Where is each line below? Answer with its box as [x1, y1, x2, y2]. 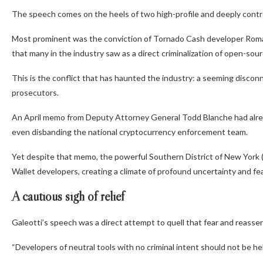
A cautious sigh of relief [12, 188, 124, 205]
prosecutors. [12, 87, 59, 98]
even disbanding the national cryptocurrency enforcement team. [12, 127, 248, 137]
